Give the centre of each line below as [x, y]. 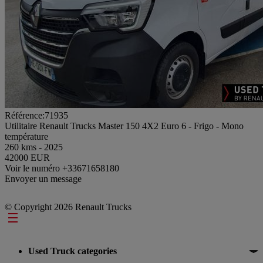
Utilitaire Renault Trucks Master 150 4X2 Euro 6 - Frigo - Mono [124, 126]
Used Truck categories [73, 251]
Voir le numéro [33, 168]
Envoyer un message [43, 178]
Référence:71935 [36, 115]
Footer [24, 219]
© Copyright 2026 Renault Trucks [68, 207]
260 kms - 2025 [34, 147]
